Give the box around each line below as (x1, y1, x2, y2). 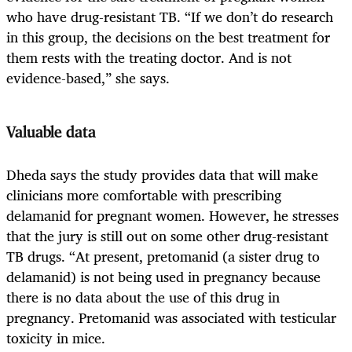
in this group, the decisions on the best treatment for (6, 24, 330, 49)
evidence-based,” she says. (6, 65, 170, 90)
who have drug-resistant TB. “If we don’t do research (6, 4, 333, 28)
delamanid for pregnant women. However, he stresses (6, 203, 339, 227)
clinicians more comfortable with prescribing (6, 182, 281, 207)
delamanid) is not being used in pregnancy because (6, 264, 321, 288)
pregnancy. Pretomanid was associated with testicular (6, 305, 336, 329)
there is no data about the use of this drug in (6, 284, 280, 309)
